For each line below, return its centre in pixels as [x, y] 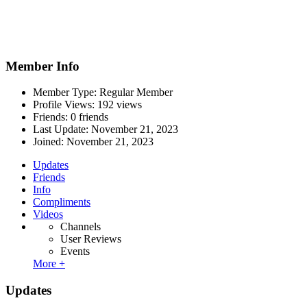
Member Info [42, 66]
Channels [81, 227]
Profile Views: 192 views [87, 105]
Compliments [62, 202]
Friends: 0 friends [71, 117]
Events [75, 251]
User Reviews [91, 239]
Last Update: [62, 130]
